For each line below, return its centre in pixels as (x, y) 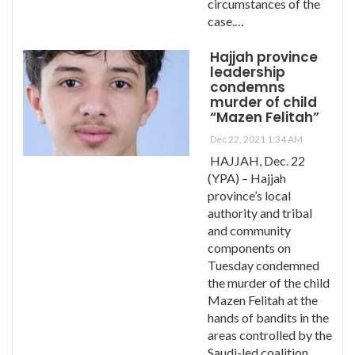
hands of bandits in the (268, 317)
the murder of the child (269, 282)
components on (249, 247)
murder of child (263, 102)
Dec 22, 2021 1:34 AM (256, 139)
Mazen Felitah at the (263, 300)
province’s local (249, 195)
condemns (248, 87)
